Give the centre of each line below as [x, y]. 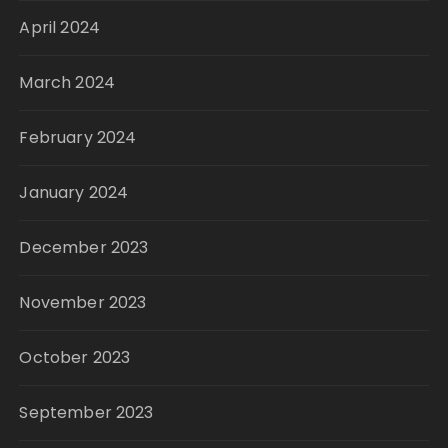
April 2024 [59, 28]
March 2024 [67, 83]
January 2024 [74, 193]
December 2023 [84, 248]
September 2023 [86, 413]
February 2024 [78, 138]
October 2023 [75, 358]
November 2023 [83, 303]
